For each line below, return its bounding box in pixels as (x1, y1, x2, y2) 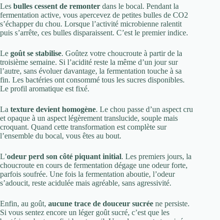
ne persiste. (153, 199, 190, 208)
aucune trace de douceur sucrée (48, 199, 153, 208)
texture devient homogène (10, 105, 96, 114)
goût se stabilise (10, 49, 61, 58)
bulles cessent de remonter (13, 2, 100, 11)
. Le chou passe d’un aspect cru (96, 105, 193, 114)
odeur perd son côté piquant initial (7, 152, 121, 161)
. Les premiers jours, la (121, 152, 192, 161)
